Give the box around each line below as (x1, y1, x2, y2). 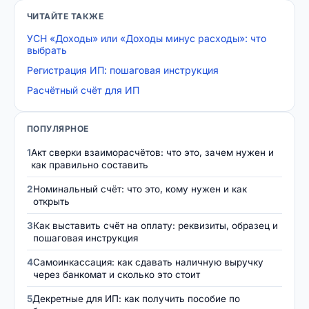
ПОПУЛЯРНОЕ (27, 123, 89, 134)
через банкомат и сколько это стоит (33, 268, 200, 280)
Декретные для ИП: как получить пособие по (32, 292, 240, 304)
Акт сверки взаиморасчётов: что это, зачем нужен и (31, 146, 274, 158)
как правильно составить (31, 159, 148, 170)
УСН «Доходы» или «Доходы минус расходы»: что (27, 32, 266, 44)
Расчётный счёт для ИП (27, 83, 139, 96)
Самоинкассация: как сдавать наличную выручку (33, 256, 263, 268)
